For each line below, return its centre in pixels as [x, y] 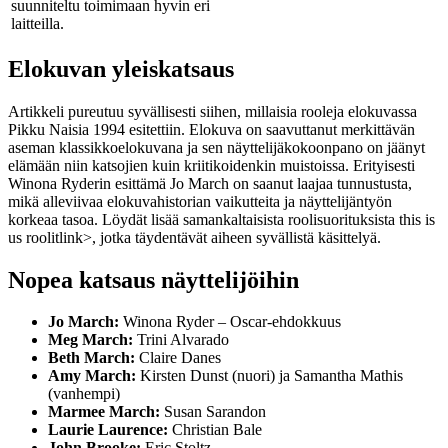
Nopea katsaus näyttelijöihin [153, 279]
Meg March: [90, 340]
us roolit [33, 237]
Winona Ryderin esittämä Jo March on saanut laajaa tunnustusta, [210, 183]
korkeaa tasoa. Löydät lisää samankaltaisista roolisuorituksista [203, 219]
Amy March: [92, 376]
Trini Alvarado [181, 340]
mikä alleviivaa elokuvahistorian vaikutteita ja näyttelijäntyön [200, 201]
